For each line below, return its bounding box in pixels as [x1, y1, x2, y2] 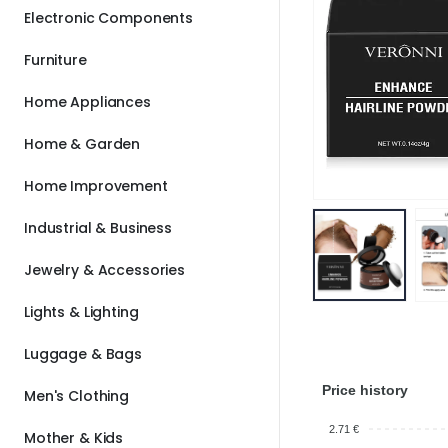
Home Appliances [24, 91, 151, 112]
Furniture [24, 49, 87, 70]
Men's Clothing [24, 385, 130, 406]
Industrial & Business [24, 217, 173, 238]
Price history [322, 381, 408, 398]
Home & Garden [24, 133, 141, 154]
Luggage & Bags [24, 343, 143, 364]
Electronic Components [24, 7, 194, 28]
